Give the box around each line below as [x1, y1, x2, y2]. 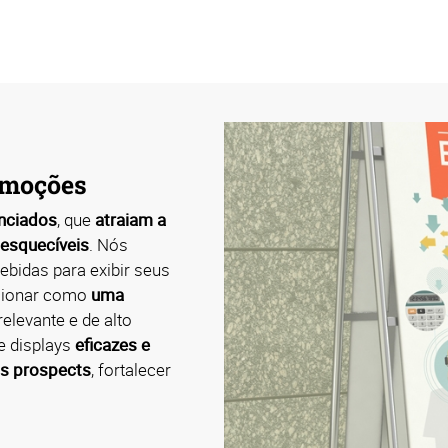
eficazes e [75, 332, 150, 356]
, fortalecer [91, 357, 171, 381]
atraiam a [95, 207, 166, 231]
